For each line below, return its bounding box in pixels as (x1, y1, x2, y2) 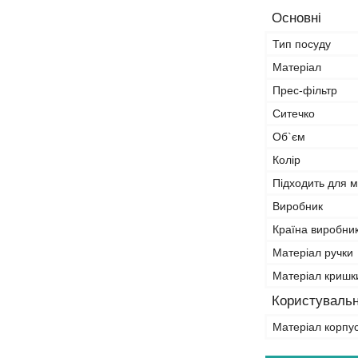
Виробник (272, 200, 323, 213)
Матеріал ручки (272, 246, 353, 259)
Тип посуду (272, 38, 331, 50)
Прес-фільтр (272, 84, 337, 97)
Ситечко (272, 107, 315, 120)
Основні (272, 10, 321, 26)
